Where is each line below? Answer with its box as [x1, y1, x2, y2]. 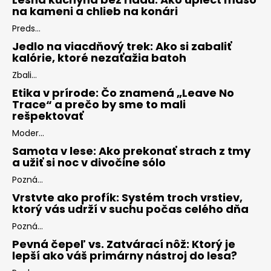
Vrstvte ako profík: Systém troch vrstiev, [12, 190, 243, 206]
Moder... [12, 127, 44, 140]
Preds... [12, 22, 41, 35]
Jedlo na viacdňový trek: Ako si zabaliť [12, 39, 232, 54]
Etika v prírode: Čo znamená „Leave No [12, 85, 234, 101]
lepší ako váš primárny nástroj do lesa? [12, 248, 237, 264]
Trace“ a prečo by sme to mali [12, 97, 186, 113]
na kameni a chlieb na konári [12, 4, 178, 19]
